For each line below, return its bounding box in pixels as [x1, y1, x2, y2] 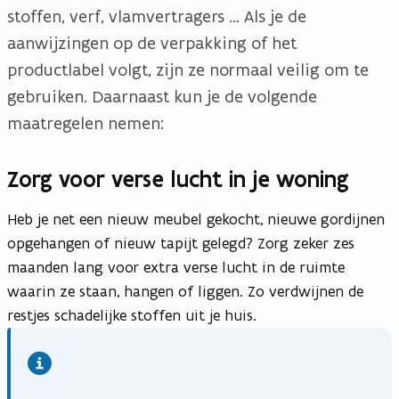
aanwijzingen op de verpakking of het [7, 32, 297, 54]
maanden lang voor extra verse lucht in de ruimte [7, 257, 345, 278]
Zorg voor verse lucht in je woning [7, 165, 349, 194]
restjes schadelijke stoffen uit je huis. [7, 305, 256, 326]
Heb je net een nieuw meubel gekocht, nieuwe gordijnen [7, 209, 385, 230]
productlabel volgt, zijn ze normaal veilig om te [7, 59, 369, 81]
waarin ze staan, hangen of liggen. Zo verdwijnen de [7, 281, 363, 302]
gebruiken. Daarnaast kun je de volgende [7, 85, 317, 108]
